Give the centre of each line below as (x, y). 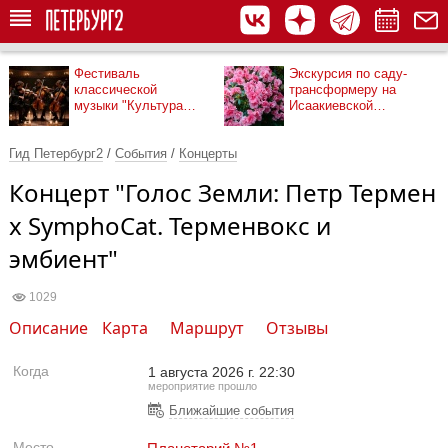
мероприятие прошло (202, 386)
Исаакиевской (331, 105)
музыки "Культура (128, 105)
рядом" (95, 121)
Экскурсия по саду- (348, 73)
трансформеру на (342, 89)
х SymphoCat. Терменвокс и (170, 225)
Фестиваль (107, 73)
